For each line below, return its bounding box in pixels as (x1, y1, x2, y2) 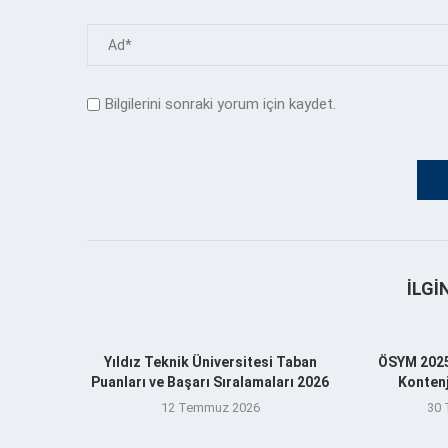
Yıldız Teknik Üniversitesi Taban (103, 353, 317, 370)
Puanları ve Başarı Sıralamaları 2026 (91, 373, 330, 390)
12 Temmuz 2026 (160, 399, 260, 415)
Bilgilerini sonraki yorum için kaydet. (105, 94, 336, 113)
